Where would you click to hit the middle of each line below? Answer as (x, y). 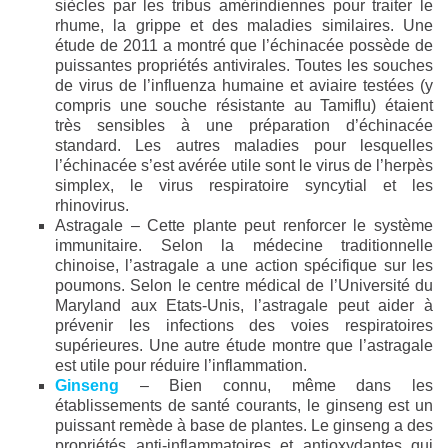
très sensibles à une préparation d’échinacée (244, 126)
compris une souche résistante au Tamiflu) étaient (244, 106)
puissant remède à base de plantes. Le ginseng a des (244, 426)
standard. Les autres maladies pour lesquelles (244, 146)
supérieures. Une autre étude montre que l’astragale (244, 346)
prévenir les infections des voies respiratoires (244, 326)
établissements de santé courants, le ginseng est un (244, 406)
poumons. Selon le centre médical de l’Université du (244, 286)
